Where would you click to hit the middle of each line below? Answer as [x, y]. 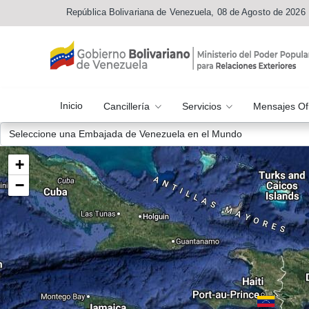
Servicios [203, 106]
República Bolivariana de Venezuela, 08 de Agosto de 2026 [186, 12]
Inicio [71, 106]
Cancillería [128, 106]
